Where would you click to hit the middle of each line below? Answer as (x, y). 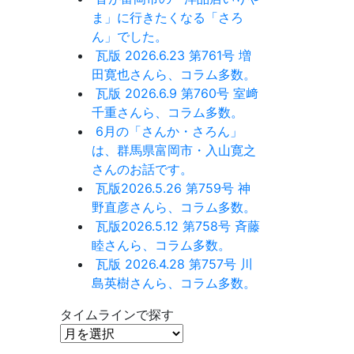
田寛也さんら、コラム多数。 (174, 74)
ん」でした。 (130, 36)
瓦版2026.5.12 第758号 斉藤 (178, 226)
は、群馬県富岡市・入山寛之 (174, 150)
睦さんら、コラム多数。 (161, 245)
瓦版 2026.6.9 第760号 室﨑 (177, 93)
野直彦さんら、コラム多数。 (174, 207)
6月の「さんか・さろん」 (169, 131)
